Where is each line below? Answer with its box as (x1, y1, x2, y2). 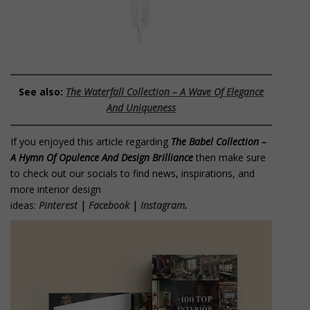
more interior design (10, 183, 101, 197)
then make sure (193, 151, 266, 165)
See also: (19, 85, 66, 99)
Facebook (89, 199, 129, 212)
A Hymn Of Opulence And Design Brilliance (10, 151, 193, 165)
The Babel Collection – (171, 135, 266, 149)
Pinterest (39, 199, 77, 212)
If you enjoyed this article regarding (10, 135, 168, 149)
